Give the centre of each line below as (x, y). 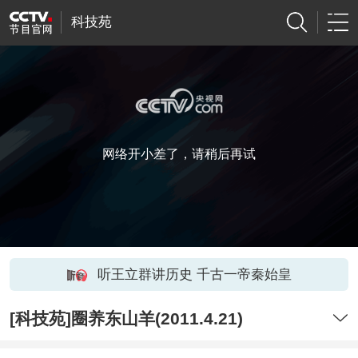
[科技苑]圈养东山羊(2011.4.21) (126, 319)
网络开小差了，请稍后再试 (179, 154)
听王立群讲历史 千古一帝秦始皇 (194, 274)
